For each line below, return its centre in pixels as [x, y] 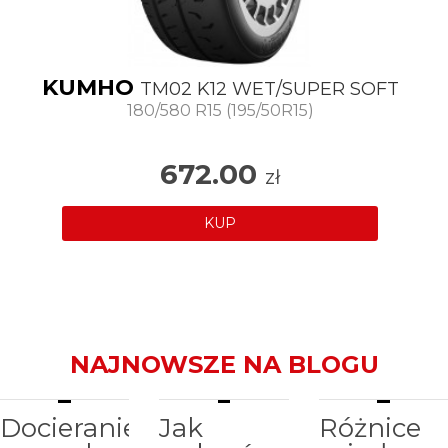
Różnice [369, 428]
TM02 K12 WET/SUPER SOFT [269, 89]
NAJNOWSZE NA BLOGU [224, 365]
